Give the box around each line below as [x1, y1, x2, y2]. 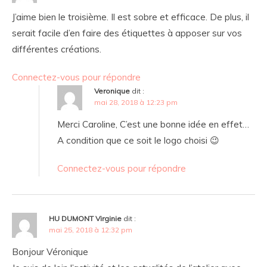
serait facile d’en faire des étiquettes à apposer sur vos [12, 27, 242, 39]
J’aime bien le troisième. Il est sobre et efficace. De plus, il [12, 11, 249, 23]
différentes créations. [12, 44, 101, 55]
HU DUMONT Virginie [49, 214, 122, 223]
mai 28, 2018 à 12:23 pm [94, 98, 178, 107]
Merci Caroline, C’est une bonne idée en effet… [57, 119, 249, 131]
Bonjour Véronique [12, 246, 88, 258]
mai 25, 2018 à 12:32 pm [49, 225, 132, 235]
